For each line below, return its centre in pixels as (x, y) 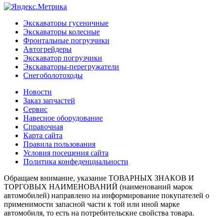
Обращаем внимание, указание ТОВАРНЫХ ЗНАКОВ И (99, 178)
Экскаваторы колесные (62, 31)
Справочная (43, 126)
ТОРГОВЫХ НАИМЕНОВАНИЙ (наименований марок (98, 186)
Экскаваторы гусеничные (66, 23)
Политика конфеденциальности (76, 161)
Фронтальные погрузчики (66, 40)
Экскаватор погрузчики (63, 58)
